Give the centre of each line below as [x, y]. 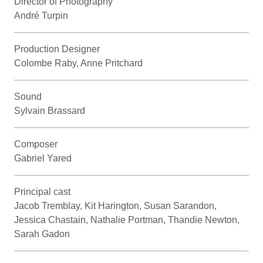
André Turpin [41, 15]
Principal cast [42, 191]
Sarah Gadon [42, 234]
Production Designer [57, 49]
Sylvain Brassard [50, 110]
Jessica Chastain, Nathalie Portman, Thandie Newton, [127, 220]
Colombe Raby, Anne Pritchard [78, 63]
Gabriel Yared [43, 158]
